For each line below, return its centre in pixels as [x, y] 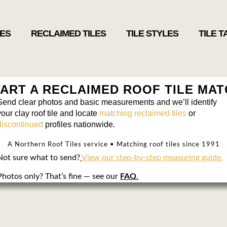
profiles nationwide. [79, 125]
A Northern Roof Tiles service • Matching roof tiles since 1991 [113, 145]
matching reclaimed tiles [143, 113]
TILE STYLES [152, 33]
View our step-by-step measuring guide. [153, 158]
